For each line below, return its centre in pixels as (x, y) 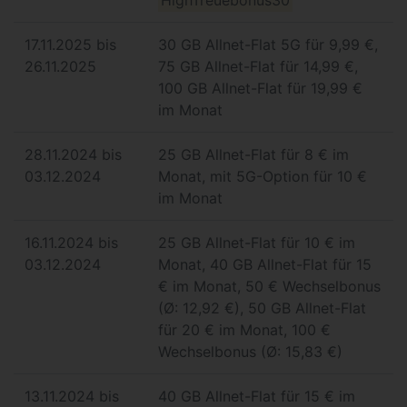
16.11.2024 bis (71, 242)
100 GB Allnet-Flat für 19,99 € (260, 88)
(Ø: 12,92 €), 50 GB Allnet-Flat (262, 308)
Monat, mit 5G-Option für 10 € (263, 176)
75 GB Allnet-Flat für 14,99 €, (258, 66)
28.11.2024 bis (73, 154)
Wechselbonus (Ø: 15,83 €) (250, 351)
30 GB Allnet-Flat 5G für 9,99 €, (268, 44)
